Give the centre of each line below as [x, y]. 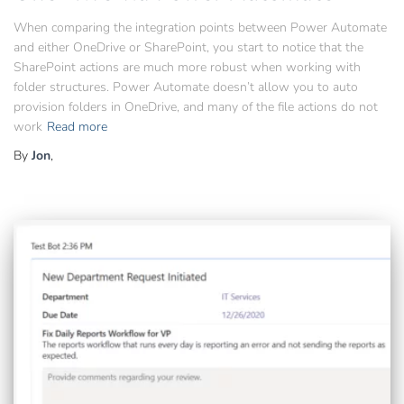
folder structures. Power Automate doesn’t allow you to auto [186, 87]
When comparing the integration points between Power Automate [200, 27]
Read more [77, 126]
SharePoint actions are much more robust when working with [187, 67]
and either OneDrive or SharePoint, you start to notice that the [188, 47]
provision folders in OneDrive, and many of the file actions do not [196, 106]
